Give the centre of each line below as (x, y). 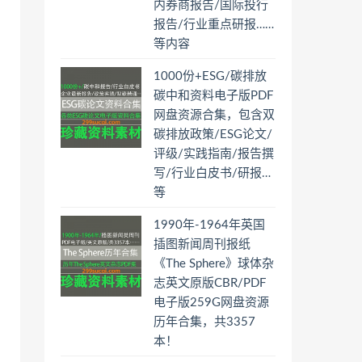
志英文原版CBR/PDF (210, 283)
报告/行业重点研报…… (214, 25)
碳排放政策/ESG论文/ (213, 135)
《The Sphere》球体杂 (214, 264)
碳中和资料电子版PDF (213, 96)
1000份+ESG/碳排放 (210, 76)
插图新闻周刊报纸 (202, 244)
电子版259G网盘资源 (211, 303)
